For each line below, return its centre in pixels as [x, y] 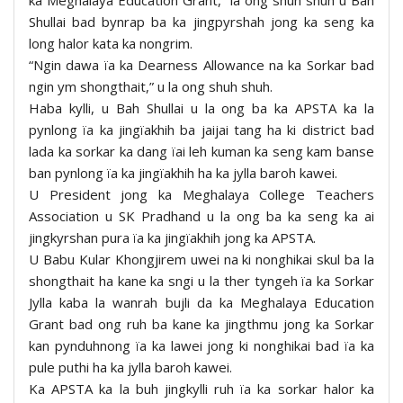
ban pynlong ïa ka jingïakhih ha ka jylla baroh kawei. [183, 172]
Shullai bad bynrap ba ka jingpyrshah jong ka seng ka [201, 21]
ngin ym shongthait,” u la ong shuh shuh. [151, 86]
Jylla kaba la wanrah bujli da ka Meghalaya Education [201, 302]
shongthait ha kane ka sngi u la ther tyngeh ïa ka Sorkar [201, 280]
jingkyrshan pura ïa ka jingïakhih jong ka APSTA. [172, 237]
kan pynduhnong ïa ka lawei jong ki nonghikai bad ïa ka [201, 345]
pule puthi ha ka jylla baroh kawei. [130, 367]
